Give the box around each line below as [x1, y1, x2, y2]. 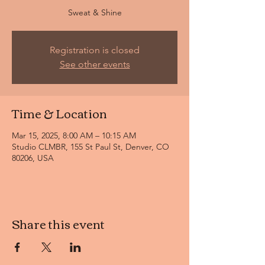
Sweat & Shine [67, 7, 122, 18]
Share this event [12, 212, 105, 234]
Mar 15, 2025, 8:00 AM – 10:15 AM [12, 130, 136, 141]
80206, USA [12, 153, 54, 163]
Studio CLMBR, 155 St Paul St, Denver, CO [12, 141, 169, 152]
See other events [59, 59, 130, 70]
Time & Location [12, 102, 107, 124]
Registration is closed [50, 44, 140, 56]
